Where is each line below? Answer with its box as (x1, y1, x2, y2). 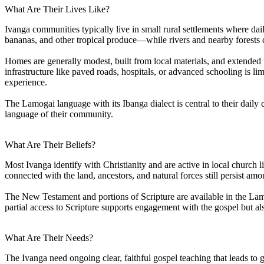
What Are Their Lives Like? (5, 4, 110, 14)
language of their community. (5, 108, 113, 119)
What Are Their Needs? (5, 232, 93, 243)
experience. (5, 77, 47, 87)
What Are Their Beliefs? (5, 139, 95, 150)
